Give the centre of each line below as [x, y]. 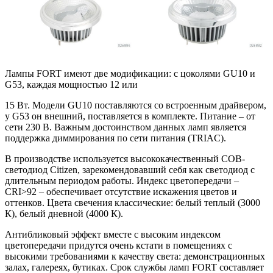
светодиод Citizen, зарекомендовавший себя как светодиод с [130, 169]
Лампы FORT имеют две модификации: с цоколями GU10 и [130, 73]
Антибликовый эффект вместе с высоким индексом [113, 234]
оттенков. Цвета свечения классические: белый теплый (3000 [133, 202]
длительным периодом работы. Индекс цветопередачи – [122, 180]
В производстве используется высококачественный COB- [125, 158]
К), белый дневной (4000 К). [64, 213]
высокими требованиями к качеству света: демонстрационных [135, 256]
